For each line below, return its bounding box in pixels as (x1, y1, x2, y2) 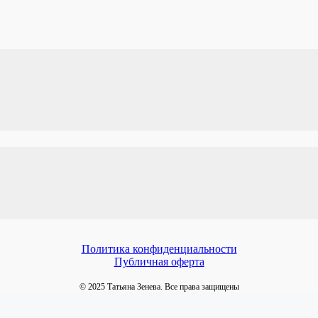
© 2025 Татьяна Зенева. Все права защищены (79, 282, 239, 292)
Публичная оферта (114, 256, 204, 268)
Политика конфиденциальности (81, 243, 237, 256)
